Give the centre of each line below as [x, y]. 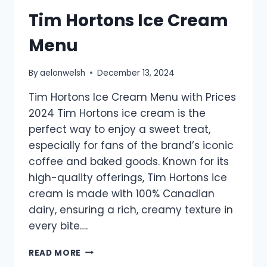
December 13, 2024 [136, 73]
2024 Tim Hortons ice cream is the [117, 113]
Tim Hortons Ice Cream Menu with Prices [132, 97]
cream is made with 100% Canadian [122, 193]
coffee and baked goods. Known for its [129, 161]
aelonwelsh [63, 73]
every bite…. [58, 226]
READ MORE [55, 253]
